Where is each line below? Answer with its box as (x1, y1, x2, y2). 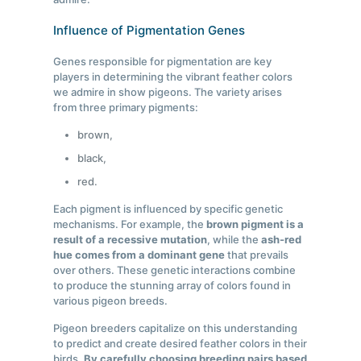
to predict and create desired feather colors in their (53, 337, 308, 351)
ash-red (261, 233, 302, 247)
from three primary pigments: (53, 101, 199, 114)
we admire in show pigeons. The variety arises (53, 85, 283, 99)
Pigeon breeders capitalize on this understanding (53, 322, 298, 335)
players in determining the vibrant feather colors (53, 70, 293, 84)
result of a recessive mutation (53, 233, 208, 247)
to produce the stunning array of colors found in (53, 279, 292, 293)
